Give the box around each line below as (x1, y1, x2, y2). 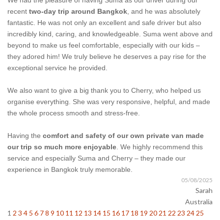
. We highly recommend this (116, 143, 203, 151)
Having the (7, 132, 43, 140)
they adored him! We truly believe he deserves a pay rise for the (7, 53, 206, 61)
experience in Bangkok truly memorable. (7, 165, 133, 174)
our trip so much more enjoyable (7, 143, 116, 151)
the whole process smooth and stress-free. (7, 109, 140, 117)
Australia (185, 197, 213, 206)
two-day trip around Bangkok (29, 7, 127, 16)
